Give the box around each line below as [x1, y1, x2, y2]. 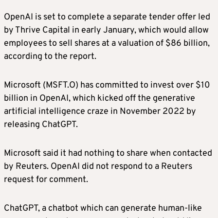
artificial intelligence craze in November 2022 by [4, 106, 196, 117]
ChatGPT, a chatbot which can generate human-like [4, 202, 202, 214]
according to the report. [4, 51, 96, 62]
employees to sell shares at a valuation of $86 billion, [4, 37, 210, 49]
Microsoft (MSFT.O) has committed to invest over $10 [4, 79, 210, 91]
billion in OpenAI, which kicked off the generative [4, 92, 195, 104]
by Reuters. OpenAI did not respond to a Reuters [4, 161, 192, 172]
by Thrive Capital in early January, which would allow [4, 24, 209, 36]
